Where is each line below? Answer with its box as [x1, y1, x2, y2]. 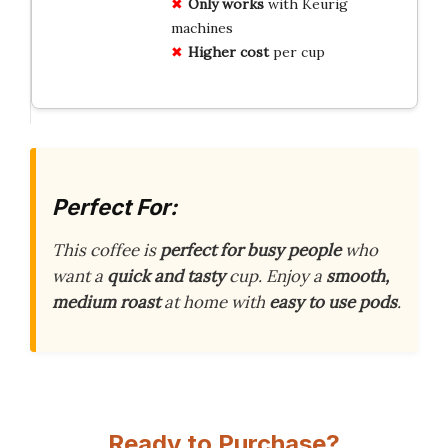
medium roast [52, 291, 160, 313]
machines [170, 18, 233, 37]
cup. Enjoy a [225, 265, 326, 287]
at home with [160, 291, 269, 313]
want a [52, 265, 107, 287]
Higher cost [187, 42, 269, 61]
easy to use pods [269, 291, 397, 313]
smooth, [326, 265, 389, 287]
